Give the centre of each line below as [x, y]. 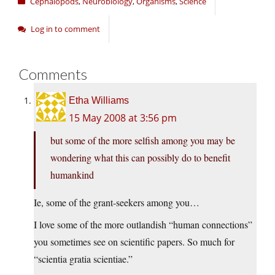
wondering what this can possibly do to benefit [140, 158]
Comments [53, 74]
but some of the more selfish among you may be [143, 141]
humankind [72, 175]
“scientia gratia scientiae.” [83, 259]
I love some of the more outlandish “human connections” [143, 225]
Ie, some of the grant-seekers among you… [117, 203]
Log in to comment [65, 29]
